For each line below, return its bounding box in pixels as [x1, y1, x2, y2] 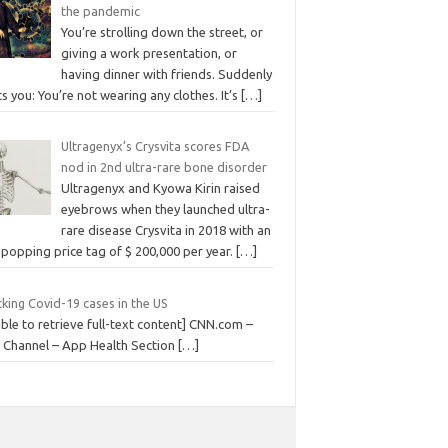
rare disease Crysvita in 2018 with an [60, 223, 271, 237]
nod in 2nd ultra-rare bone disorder [60, 160, 267, 174]
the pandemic [60, 3, 140, 18]
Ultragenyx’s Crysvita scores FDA [60, 139, 249, 153]
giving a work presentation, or [60, 45, 237, 60]
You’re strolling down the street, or [60, 24, 263, 39]
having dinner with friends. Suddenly [60, 66, 272, 81]
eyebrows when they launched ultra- [60, 202, 270, 216]
